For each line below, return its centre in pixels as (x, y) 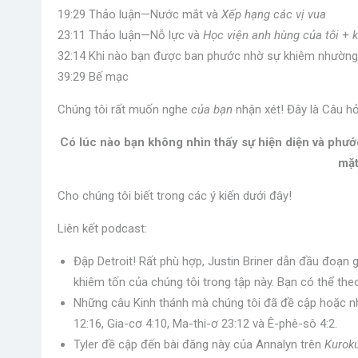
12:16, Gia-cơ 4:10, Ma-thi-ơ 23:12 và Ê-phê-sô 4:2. (205, 324)
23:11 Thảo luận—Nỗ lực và (130, 35)
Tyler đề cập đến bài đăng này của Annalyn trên (199, 344)
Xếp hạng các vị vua (274, 14)
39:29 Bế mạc (93, 77)
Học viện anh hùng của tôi (271, 35)
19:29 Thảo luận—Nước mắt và (139, 14)
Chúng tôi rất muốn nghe (124, 109)
